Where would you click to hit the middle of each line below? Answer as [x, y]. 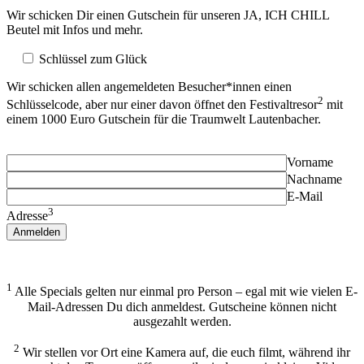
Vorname [310, 162]
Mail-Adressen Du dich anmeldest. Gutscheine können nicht [182, 306]
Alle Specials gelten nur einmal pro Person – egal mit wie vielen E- [185, 292]
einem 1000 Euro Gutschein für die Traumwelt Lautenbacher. [164, 119]
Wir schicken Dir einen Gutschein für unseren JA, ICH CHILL [168, 15]
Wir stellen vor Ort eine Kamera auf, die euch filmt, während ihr [185, 352]
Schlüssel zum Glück [93, 58]
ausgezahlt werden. [182, 321]
